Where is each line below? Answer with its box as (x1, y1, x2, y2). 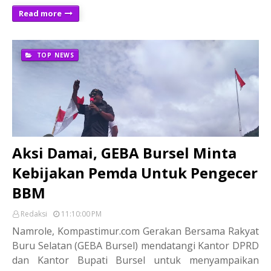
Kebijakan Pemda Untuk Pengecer (12, 162, 258, 183)
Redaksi (21, 208, 47, 219)
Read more (19, 7, 62, 19)
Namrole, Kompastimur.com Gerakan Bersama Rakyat (12, 224, 259, 238)
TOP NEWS (34, 50, 75, 59)
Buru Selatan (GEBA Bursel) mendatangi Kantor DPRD (12, 238, 259, 252)
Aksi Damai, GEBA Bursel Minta (12, 142, 237, 163)
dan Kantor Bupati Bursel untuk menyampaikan (12, 253, 259, 267)
